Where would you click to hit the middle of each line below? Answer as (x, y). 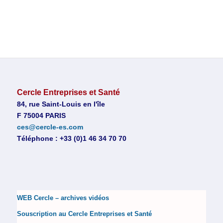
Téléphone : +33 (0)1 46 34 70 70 (71, 138)
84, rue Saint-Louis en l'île (61, 104)
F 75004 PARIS (41, 115)
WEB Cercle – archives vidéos (63, 198)
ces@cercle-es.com (50, 127)
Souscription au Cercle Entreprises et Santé (84, 214)
